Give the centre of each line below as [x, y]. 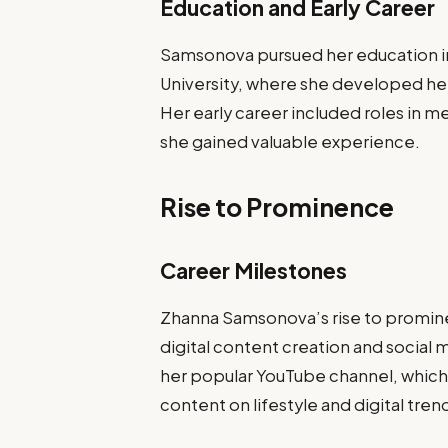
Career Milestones [254, 271]
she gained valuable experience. [290, 141]
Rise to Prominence [277, 207]
